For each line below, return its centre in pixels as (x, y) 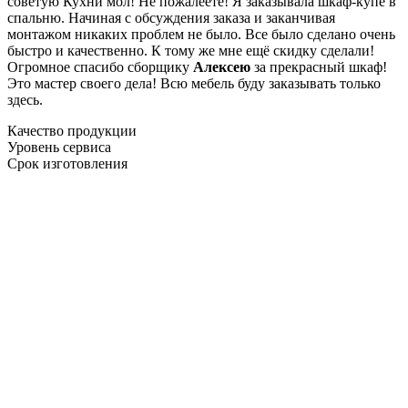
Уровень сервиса (59, 147)
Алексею (222, 66)
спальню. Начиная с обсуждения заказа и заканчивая (171, 17)
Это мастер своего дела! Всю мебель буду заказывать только (194, 83)
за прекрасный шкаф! (319, 66)
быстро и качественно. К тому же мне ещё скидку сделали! (191, 50)
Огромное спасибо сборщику (100, 66)
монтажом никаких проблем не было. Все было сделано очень (201, 34)
